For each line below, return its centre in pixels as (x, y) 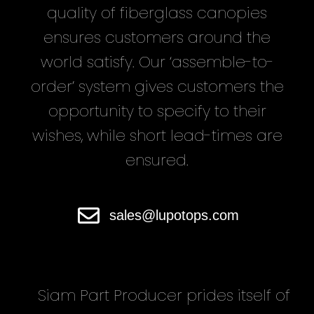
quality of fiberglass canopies (157, 13)
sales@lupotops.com (174, 216)
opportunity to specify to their (157, 111)
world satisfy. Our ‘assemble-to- (157, 62)
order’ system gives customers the (157, 87)
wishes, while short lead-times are (157, 136)
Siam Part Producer (110, 296)
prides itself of (236, 296)
